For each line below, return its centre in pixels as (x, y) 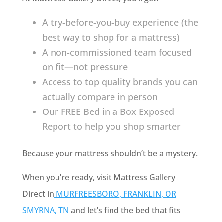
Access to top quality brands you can (120, 82)
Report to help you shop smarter (111, 126)
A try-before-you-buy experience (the (120, 22)
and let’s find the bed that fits (125, 210)
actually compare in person (100, 97)
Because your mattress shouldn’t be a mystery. (110, 153)
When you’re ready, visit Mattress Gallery (99, 177)
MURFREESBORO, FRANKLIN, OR (115, 194)
